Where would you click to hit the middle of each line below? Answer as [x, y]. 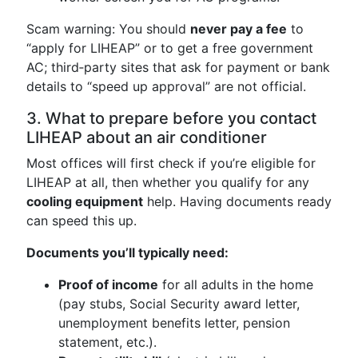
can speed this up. [82, 221]
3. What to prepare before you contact [171, 118]
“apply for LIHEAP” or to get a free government [170, 48]
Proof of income [108, 284]
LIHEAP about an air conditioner [147, 137]
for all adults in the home [236, 284]
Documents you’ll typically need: [127, 253]
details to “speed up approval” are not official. [166, 86]
